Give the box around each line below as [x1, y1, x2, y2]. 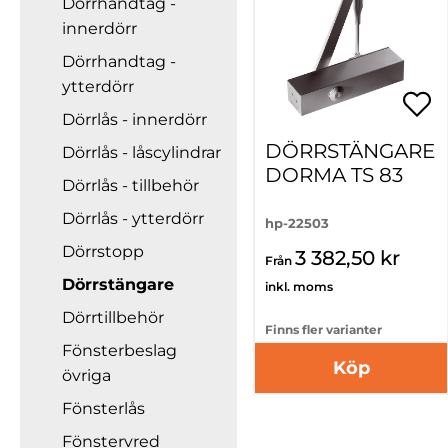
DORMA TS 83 [265, 163, 404, 188]
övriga [62, 366, 111, 385]
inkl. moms [265, 278, 334, 294]
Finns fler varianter [265, 321, 383, 337]
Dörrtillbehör [62, 308, 164, 327]
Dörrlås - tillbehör [62, 176, 199, 195]
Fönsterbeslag [62, 341, 177, 360]
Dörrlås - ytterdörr [62, 209, 204, 228]
